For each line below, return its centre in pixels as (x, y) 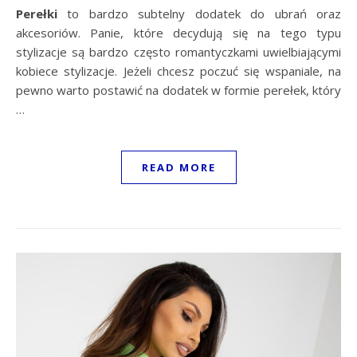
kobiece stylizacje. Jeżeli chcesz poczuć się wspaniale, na (178, 71)
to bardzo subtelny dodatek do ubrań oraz (199, 13)
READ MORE (178, 167)
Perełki (37, 13)
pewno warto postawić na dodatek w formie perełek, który (178, 90)
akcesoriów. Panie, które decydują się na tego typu (178, 32)
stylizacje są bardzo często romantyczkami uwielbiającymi (178, 51)
